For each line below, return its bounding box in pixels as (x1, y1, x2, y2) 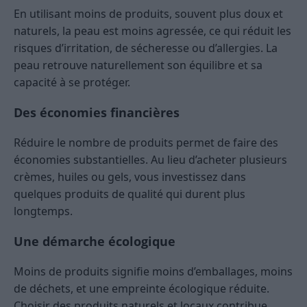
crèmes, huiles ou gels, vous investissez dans (14, 169, 246, 185)
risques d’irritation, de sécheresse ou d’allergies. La (14, 40, 278, 56)
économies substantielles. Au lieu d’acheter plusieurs (14, 152, 287, 168)
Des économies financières (14, 104, 180, 121)
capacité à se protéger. (14, 75, 130, 90)
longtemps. (14, 204, 73, 219)
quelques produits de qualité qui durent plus (14, 186, 245, 202)
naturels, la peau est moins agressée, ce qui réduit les (14, 23, 291, 39)
